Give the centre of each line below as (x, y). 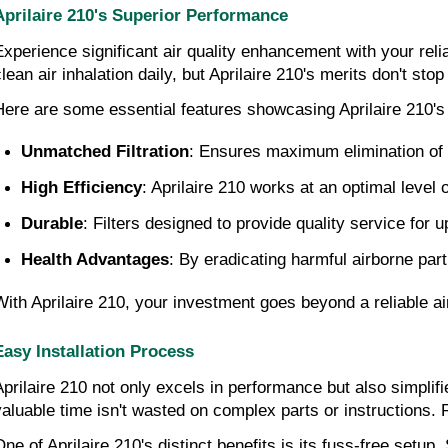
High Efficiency (81, 187)
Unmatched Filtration (105, 151)
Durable (52, 223)
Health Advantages (95, 259)
